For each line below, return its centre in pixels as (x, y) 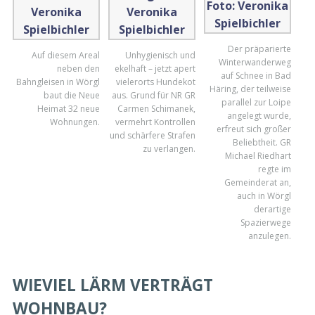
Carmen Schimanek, (156, 108)
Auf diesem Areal (65, 55)
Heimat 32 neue (68, 108)
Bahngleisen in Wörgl (58, 82)
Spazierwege (265, 222)
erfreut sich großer (253, 129)
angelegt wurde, (259, 115)
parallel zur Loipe (256, 102)
